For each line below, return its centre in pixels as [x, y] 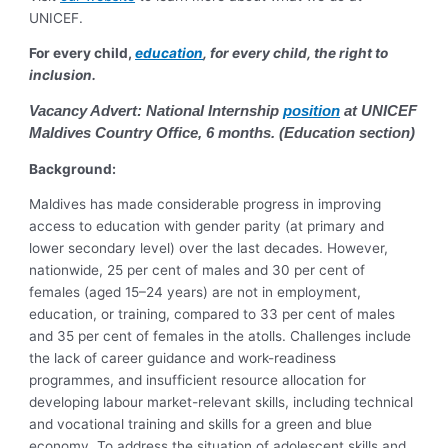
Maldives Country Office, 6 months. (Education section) [222, 132]
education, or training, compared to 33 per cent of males [212, 314]
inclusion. [63, 75]
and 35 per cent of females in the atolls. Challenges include [220, 336]
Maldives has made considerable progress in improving [205, 204]
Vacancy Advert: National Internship [156, 110]
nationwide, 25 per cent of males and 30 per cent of [197, 270]
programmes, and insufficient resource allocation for [198, 380]
